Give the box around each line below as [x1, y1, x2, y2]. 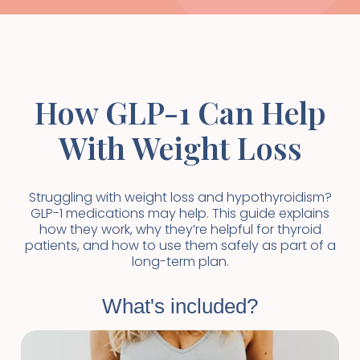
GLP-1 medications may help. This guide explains [31, 204, 329, 223]
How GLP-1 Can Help [34, 92, 326, 133]
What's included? [102, 294, 258, 318]
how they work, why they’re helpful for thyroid [39, 220, 321, 239]
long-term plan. [131, 252, 229, 271]
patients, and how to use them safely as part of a [24, 236, 336, 255]
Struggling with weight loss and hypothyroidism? [28, 188, 332, 207]
